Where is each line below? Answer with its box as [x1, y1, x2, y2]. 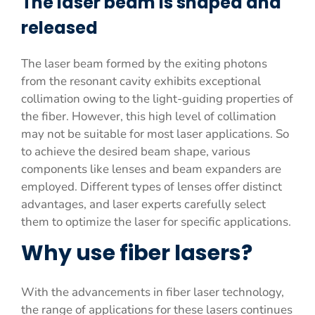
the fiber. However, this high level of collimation [21, 108, 276, 124]
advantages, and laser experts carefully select [21, 196, 266, 212]
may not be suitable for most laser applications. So [21, 126, 289, 142]
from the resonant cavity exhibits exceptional [21, 73, 261, 89]
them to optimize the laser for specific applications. [21, 214, 294, 230]
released [21, 16, 105, 39]
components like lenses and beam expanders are [21, 161, 281, 177]
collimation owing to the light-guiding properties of [21, 91, 293, 107]
